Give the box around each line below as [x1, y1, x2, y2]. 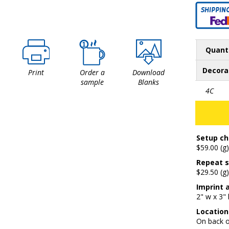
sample [80, 77, 104, 87]
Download [132, 67, 165, 77]
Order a [79, 67, 105, 77]
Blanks [138, 77, 159, 87]
